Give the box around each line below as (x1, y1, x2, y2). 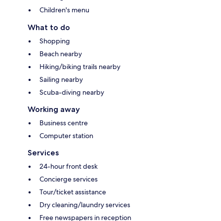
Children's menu (39, 5, 89, 14)
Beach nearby (39, 49, 82, 58)
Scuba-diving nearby (39, 87, 104, 97)
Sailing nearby (39, 74, 83, 84)
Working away (28, 104, 80, 114)
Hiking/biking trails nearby (39, 62, 120, 71)
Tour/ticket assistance (39, 187, 106, 196)
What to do (28, 22, 70, 32)
